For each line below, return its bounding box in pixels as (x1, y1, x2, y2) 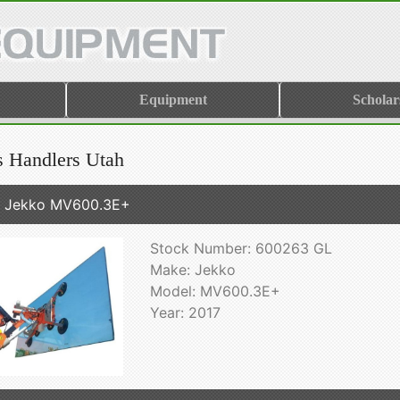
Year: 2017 (149, 304, 221, 321)
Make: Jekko (149, 261, 236, 279)
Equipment (138, 92, 207, 107)
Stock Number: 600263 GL (149, 239, 332, 257)
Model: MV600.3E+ (149, 282, 280, 300)
